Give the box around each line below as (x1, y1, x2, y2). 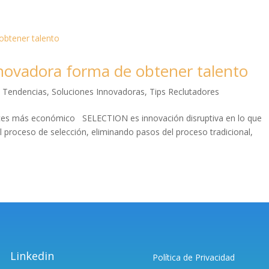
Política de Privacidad (152, 252, 235, 264)
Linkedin (10, 249, 55, 264)
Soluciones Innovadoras (52, 85, 145, 97)
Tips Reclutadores (150, 85, 220, 97)
